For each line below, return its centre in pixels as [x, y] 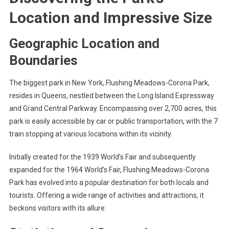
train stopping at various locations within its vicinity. [90, 134]
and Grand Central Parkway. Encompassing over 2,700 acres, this [113, 108]
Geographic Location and [84, 43]
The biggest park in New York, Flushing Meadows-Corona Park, [109, 83]
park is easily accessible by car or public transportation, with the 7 [113, 121]
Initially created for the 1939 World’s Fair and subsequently [102, 157]
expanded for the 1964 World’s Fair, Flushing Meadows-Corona [109, 170]
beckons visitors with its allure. [58, 208]
